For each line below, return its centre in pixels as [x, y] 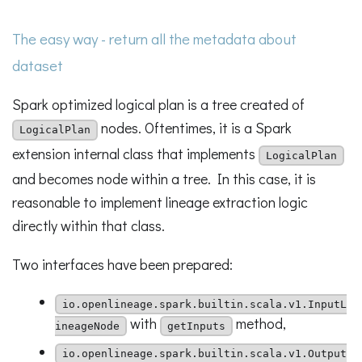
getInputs [196, 326]
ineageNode [87, 326]
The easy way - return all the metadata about [154, 38]
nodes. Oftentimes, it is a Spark [195, 128]
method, [259, 324]
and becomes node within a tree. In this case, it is [164, 178]
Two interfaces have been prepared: [122, 264]
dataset [38, 65]
